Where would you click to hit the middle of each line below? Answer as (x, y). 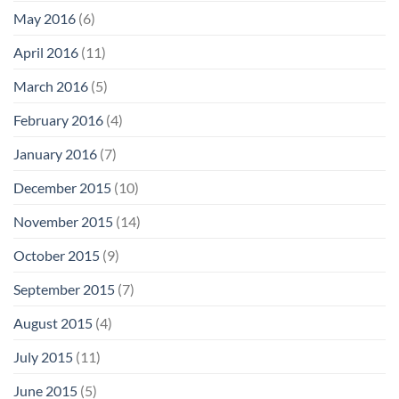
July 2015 (43, 356)
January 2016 (55, 153)
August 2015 (53, 322)
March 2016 (51, 85)
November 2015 (63, 221)
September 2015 (64, 289)
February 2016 (58, 119)
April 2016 (46, 52)
